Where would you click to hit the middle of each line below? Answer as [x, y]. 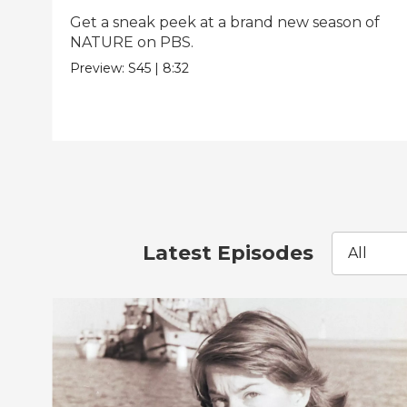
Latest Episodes [228, 253]
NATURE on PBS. [132, 42]
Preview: [99, 68]
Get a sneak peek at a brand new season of [225, 22]
